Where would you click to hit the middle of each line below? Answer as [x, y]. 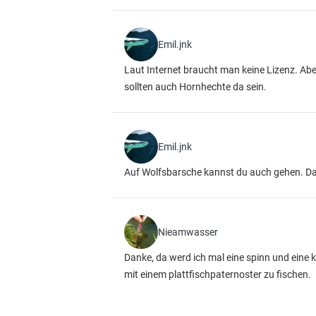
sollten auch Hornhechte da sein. [195, 87]
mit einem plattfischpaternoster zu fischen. [218, 274]
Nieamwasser [188, 232]
